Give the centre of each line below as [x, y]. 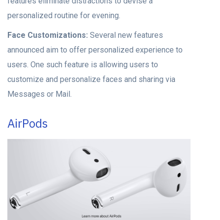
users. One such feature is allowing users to [83, 64]
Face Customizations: [48, 35]
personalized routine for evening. [64, 15]
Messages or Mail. [40, 94]
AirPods [27, 123]
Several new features [125, 35]
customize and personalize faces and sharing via [91, 79]
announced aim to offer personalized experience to [95, 50]
